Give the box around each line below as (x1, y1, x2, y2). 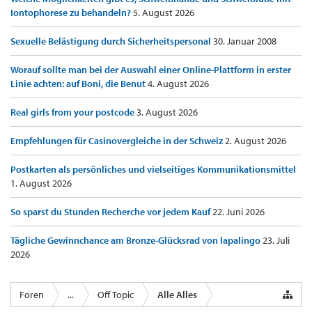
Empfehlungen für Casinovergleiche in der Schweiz (10, 134, 225, 148)
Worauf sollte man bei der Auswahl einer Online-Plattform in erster (10, 63, 291, 77)
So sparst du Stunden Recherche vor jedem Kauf (10, 205, 212, 219)
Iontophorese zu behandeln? (10, 6, 133, 19)
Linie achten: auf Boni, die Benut (10, 77, 148, 91)
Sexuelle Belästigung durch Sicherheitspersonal (10, 35, 213, 48)
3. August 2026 (136, 106, 198, 119)
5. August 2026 (133, 6, 194, 19)
